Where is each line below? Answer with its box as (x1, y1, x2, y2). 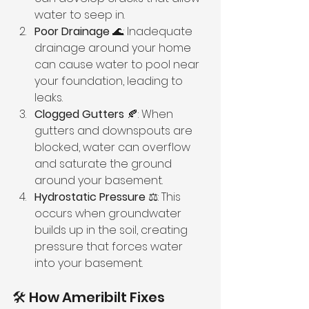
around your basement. (34, 172, 163, 189)
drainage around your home (34, 40, 194, 57)
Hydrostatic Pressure (34, 189, 146, 206)
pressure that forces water (34, 239, 186, 255)
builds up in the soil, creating (34, 222, 190, 239)
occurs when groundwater (34, 206, 184, 222)
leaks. (34, 90, 63, 106)
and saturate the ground (34, 156, 175, 172)
